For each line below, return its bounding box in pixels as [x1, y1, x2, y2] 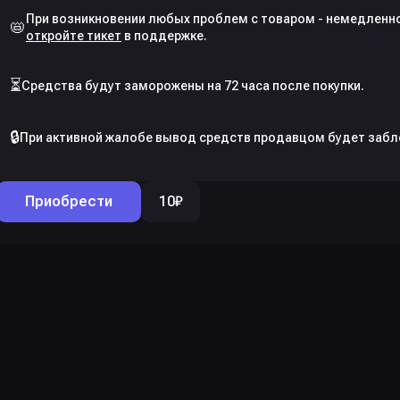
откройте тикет [26, 29, 121, 44]
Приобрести [25, 193, 112, 211]
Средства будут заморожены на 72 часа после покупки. [21, 78, 364, 93]
